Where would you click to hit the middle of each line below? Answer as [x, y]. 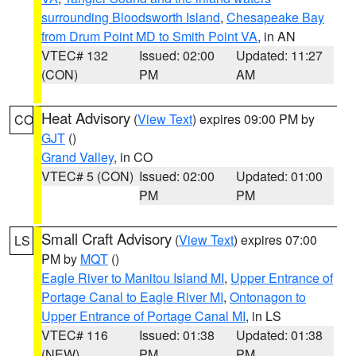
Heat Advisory [86, 118]
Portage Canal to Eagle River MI [132, 297]
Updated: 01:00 [280, 176]
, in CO [133, 157]
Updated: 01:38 [280, 335]
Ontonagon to [268, 297]
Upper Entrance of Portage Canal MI [143, 316]
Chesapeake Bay [275, 17]
